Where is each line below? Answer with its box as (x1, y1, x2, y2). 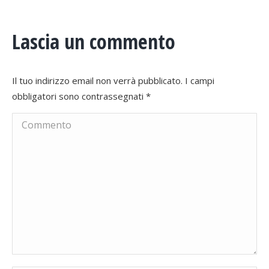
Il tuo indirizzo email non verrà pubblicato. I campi (12, 74, 214, 86)
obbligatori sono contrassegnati (12, 90, 146, 102)
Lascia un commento (12, 28, 175, 55)
